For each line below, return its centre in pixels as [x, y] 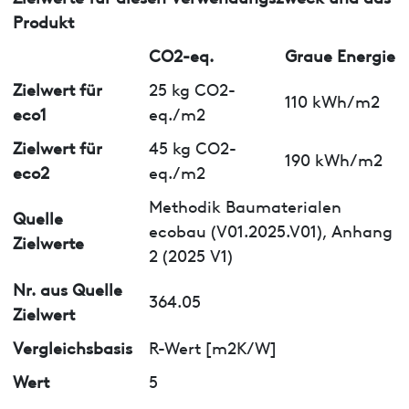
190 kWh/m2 [334, 159]
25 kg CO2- [192, 88]
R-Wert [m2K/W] [212, 346]
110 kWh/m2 [333, 100]
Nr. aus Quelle [67, 288]
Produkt [43, 20]
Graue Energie [341, 54]
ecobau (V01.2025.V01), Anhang [270, 229]
